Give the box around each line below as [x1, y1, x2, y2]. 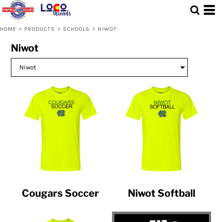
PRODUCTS [24, 26, 55, 32]
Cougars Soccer [22, 187, 100, 200]
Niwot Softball [127, 187, 195, 200]
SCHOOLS [62, 26, 90, 32]
